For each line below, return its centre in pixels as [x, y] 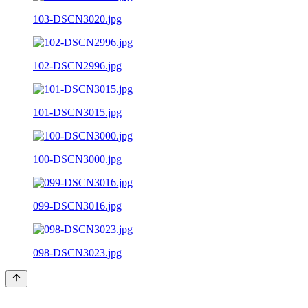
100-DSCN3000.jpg [77, 159]
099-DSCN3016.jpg [77, 206]
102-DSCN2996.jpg [77, 65]
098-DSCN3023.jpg [77, 252]
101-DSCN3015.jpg [77, 112]
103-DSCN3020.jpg [77, 19]
